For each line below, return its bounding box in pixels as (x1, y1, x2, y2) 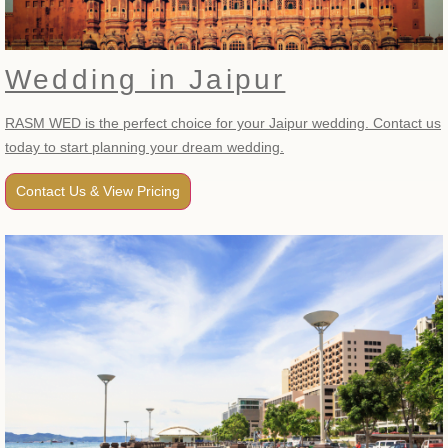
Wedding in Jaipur (5, 64, 286, 96)
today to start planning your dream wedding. (5, 139, 284, 156)
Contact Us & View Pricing (16, 183, 180, 200)
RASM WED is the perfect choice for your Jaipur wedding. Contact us (5, 115, 441, 132)
